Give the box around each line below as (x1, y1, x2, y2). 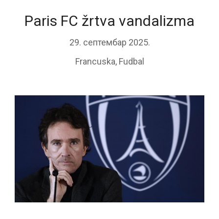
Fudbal (118, 56, 144, 67)
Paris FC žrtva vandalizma (24, 12, 195, 30)
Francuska (75, 56, 115, 67)
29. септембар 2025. (69, 37, 150, 48)
